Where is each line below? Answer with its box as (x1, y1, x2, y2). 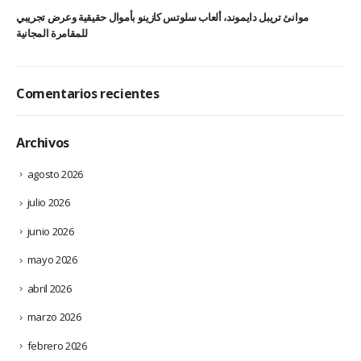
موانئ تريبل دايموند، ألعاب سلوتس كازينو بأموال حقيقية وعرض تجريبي (16, 10, 309, 25)
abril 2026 (27, 280, 72, 296)
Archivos (16, 134, 69, 152)
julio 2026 (27, 195, 70, 210)
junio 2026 (27, 223, 74, 239)
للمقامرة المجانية (16, 26, 88, 41)
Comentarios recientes (16, 85, 160, 103)
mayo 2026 (27, 252, 77, 268)
